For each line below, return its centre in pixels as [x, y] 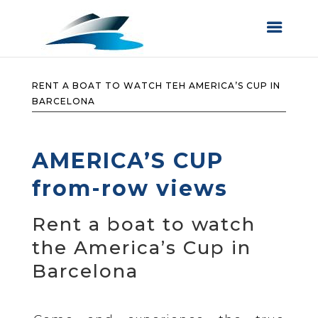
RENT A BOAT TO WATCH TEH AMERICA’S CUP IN [156, 86]
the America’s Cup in [141, 248]
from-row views [130, 188]
